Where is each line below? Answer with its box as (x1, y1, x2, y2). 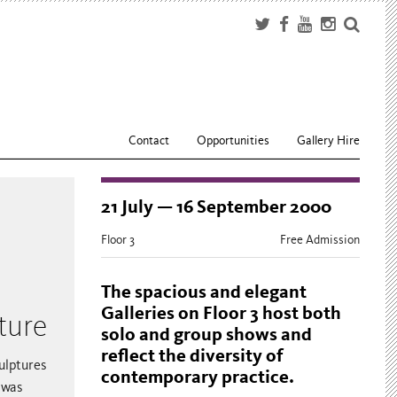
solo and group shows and (100, 323, 312, 346)
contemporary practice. (100, 366, 294, 389)
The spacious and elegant (100, 281, 307, 304)
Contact (128, 133, 170, 148)
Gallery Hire (297, 133, 361, 148)
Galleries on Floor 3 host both (100, 302, 341, 325)
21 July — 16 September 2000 (100, 196, 331, 219)
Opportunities (197, 133, 270, 148)
